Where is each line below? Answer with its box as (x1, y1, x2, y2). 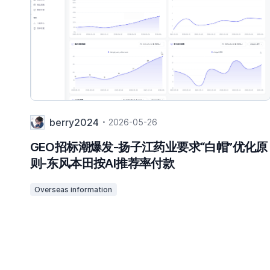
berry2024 (49, 116, 99, 128)
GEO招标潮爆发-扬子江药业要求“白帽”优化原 (30, 139, 268, 154)
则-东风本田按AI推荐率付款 (30, 155, 175, 171)
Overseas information (34, 184, 113, 194)
